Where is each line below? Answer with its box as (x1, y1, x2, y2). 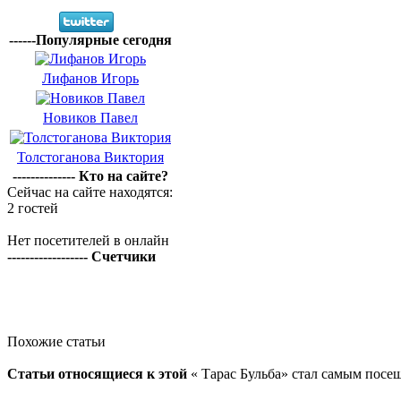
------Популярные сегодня (9, 32, 172, 47)
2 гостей (7, 200, 58, 216)
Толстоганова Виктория (17, 149, 164, 165)
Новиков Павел (43, 110, 138, 125)
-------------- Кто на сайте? (12, 168, 168, 183)
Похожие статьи (7, 334, 106, 349)
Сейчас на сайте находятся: (7, 184, 173, 200)
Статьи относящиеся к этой (7, 366, 187, 381)
